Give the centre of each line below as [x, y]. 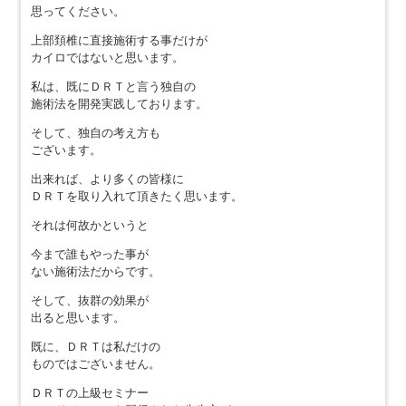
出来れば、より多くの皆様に [107, 179]
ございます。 [66, 150]
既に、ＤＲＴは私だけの [95, 346]
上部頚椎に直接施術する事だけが [119, 40]
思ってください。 [77, 11]
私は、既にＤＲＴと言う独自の [113, 86]
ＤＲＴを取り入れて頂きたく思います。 [136, 196]
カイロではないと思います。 [107, 57]
